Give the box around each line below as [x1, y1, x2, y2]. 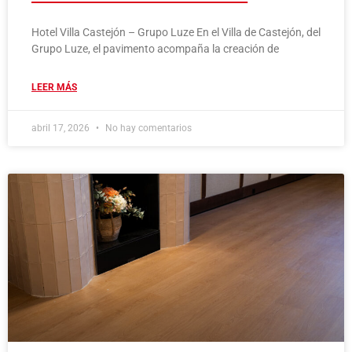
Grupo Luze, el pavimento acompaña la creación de [31, 42, 279, 56]
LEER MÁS [31, 82, 77, 93]
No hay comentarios [103, 123, 192, 134]
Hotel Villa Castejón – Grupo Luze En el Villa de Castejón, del [31, 26, 321, 39]
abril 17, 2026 [31, 123, 92, 134]
